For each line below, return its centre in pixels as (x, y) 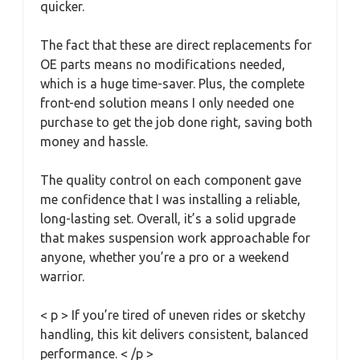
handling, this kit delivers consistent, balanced (174, 334)
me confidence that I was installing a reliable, (170, 199)
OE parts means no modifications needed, (163, 64)
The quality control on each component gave (171, 180)
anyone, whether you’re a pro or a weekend (165, 257)
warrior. (62, 276)
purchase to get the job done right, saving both (176, 122)
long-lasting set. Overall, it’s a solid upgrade (168, 219)
